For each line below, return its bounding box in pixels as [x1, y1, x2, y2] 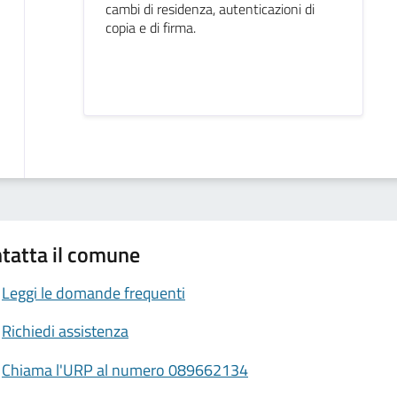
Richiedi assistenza [2, 319, 128, 344]
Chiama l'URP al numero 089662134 [2, 357, 248, 382]
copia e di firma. [105, 16, 196, 38]
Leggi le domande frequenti [2, 280, 185, 305]
